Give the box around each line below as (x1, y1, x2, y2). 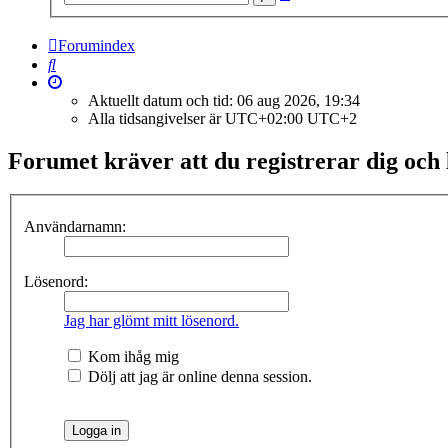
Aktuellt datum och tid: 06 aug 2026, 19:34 (88, 91, 360, 109)
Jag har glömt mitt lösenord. (64, 312, 239, 329)
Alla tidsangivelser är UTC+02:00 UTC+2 (88, 109, 357, 127)
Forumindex (58, 36, 135, 54)
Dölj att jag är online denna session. (84, 368, 312, 385)
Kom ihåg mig (84, 348, 179, 365)
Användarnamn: (24, 218, 126, 235)
